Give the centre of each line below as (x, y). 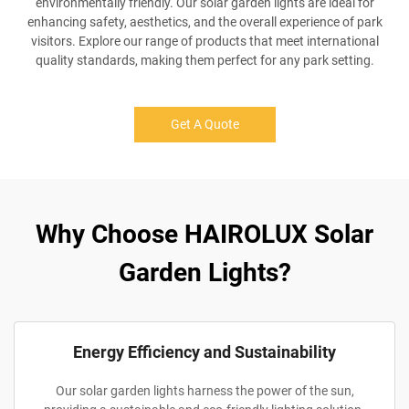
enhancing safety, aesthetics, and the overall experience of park (204, 22)
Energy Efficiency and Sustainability (204, 352)
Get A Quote (204, 124)
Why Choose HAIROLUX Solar (204, 234)
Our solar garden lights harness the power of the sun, (204, 391)
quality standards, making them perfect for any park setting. (204, 60)
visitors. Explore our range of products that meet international (204, 41)
